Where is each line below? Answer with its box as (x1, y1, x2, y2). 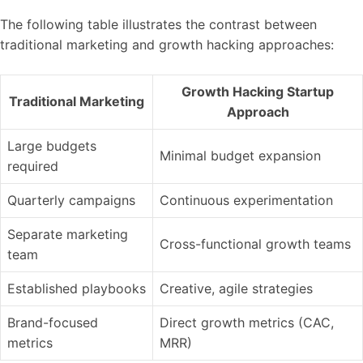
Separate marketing (7, 226, 128, 242)
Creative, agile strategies (160, 280, 313, 297)
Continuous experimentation (160, 192, 333, 208)
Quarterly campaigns (7, 192, 135, 208)
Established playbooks (7, 280, 146, 297)
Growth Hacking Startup (181, 83, 334, 100)
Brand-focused (7, 314, 98, 331)
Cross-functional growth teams (160, 236, 351, 252)
